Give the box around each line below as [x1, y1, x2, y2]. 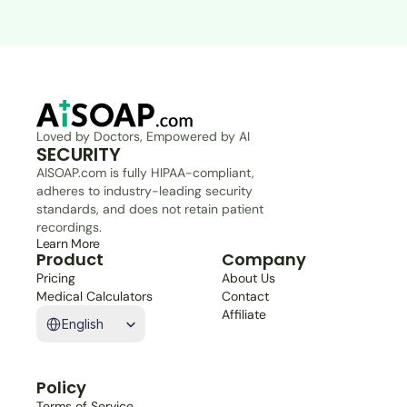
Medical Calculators [36, 288, 153, 304]
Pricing [36, 270, 75, 286]
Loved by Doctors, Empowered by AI [36, 128, 250, 144]
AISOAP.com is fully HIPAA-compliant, [36, 164, 254, 181]
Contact [222, 288, 269, 304]
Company [222, 248, 306, 271]
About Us [222, 270, 275, 286]
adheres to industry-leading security [36, 183, 253, 199]
